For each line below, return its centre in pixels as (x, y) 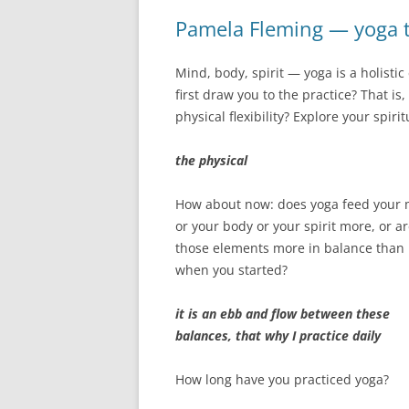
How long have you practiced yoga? (282, 379)
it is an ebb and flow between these (283, 314)
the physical (211, 160)
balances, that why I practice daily (278, 336)
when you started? (231, 270)
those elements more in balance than (290, 248)
